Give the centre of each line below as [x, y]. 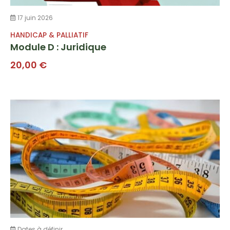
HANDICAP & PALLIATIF [49, 35]
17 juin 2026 [34, 17]
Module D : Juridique [58, 47]
